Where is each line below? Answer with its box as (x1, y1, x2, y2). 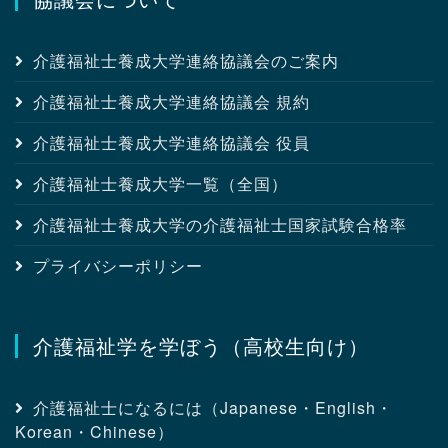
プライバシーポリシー (33, 254, 203, 278)
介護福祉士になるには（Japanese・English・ (33, 396, 393, 420)
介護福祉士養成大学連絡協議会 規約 (33, 90, 310, 114)
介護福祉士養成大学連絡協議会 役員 (33, 131, 310, 155)
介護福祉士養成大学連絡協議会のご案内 (33, 49, 339, 73)
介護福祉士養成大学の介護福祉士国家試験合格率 (33, 213, 407, 237)
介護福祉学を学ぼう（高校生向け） (33, 331, 369, 361)
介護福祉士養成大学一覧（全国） (33, 172, 288, 196)
